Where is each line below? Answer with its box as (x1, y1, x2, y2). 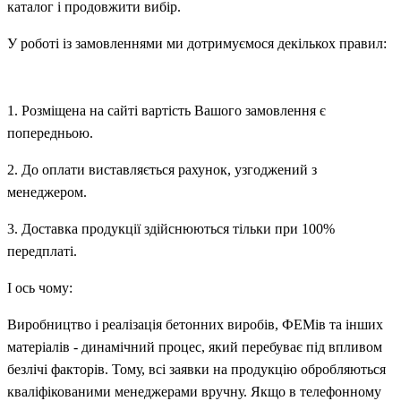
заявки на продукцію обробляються (166, 361, 386, 377)
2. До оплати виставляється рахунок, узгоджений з (7, 161, 317, 177)
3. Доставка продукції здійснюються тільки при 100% (7, 220, 335, 236)
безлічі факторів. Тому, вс (7, 361, 162, 377)
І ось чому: (7, 279, 73, 295)
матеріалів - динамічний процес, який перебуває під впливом (7, 338, 382, 354)
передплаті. (7, 243, 77, 259)
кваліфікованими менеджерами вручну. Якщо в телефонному (7, 383, 381, 399)
